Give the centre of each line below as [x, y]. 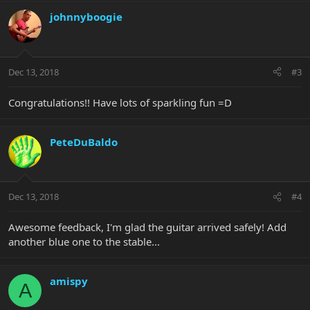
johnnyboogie [86, 17]
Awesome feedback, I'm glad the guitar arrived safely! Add [147, 227]
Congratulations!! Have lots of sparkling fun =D [120, 102]
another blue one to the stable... [84, 242]
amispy [69, 281]
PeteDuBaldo [84, 142]
